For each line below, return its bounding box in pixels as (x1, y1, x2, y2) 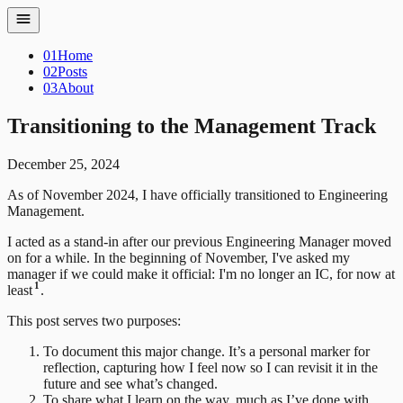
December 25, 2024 (7, 156, 120, 172)
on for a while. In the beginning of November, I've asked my (7, 249, 350, 265)
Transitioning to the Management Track (7, 113, 376, 138)
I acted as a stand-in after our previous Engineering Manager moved (7, 233, 391, 249)
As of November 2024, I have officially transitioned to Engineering (7, 186, 388, 202)
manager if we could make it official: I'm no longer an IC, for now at (7, 265, 395, 282)
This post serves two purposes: (7, 312, 181, 328)
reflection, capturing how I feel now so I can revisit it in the (43, 359, 378, 375)
